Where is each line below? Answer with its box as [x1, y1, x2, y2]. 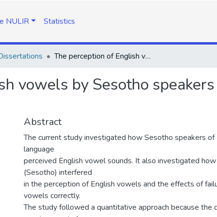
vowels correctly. [24, 190, 80, 201]
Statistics [43, 16, 75, 27]
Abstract [24, 115, 62, 128]
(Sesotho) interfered [24, 167, 92, 178]
